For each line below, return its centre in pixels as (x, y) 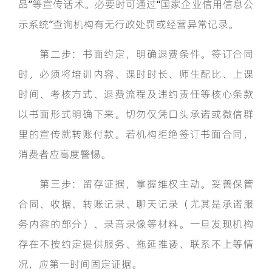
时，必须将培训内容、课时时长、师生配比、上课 (136, 74)
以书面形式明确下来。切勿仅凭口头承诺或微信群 (136, 114)
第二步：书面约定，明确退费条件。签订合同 (136, 54)
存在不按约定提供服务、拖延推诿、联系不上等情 (136, 244)
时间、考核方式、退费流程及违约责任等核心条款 (136, 94)
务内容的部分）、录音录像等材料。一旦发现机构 (136, 224)
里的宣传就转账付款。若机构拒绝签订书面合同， (136, 134)
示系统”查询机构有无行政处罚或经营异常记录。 (128, 24)
